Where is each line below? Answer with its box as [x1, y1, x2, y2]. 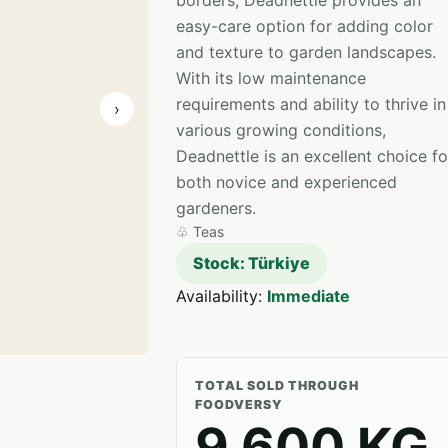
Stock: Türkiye [193, 253, 310, 273]
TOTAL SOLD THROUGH [195, 378, 359, 393]
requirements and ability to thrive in [176, 94, 446, 114]
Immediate [267, 286, 350, 306]
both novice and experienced [176, 172, 397, 192]
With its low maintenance [176, 68, 366, 88]
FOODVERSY [195, 397, 283, 412]
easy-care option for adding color [176, 16, 433, 36]
